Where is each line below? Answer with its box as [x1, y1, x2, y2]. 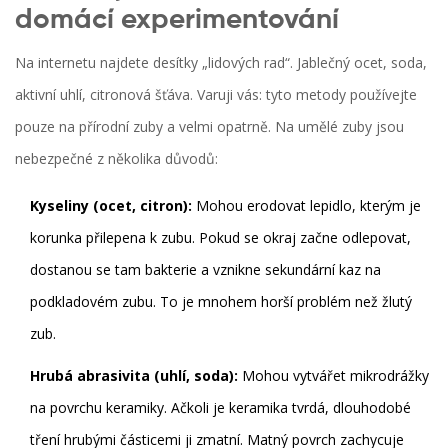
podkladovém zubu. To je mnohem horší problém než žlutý [30, 292, 412, 312]
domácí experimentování [15, 6, 339, 35]
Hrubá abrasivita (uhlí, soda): [30, 366, 238, 386]
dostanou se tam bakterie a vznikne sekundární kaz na [30, 260, 381, 280]
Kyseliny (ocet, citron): [30, 196, 192, 216]
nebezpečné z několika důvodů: [15, 149, 218, 169]
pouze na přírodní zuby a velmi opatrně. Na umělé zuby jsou [15, 117, 404, 137]
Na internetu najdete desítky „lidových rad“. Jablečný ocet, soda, [15, 53, 427, 73]
